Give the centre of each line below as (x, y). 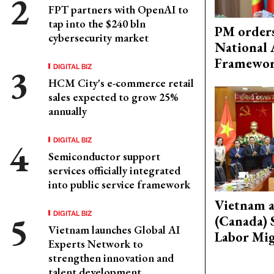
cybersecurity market (98, 38)
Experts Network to (96, 244)
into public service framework (119, 184)
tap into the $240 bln (97, 24)
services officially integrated (114, 170)
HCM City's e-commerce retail (121, 83)
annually (68, 111)
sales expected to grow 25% (113, 97)
